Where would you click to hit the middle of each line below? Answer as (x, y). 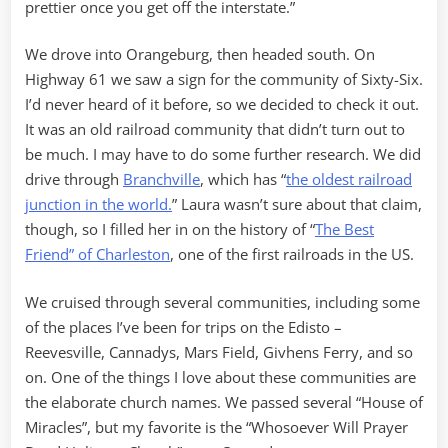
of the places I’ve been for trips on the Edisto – (183, 326)
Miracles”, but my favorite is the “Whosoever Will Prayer (216, 426)
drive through (74, 179)
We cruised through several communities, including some (222, 301)
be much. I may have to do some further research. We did (223, 154)
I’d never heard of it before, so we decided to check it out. (222, 104)
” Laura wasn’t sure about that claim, (297, 204)
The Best (344, 229)
